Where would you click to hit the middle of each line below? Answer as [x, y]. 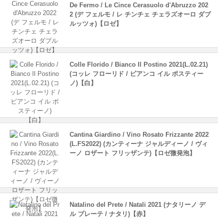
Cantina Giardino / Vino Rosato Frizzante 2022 [139, 134]
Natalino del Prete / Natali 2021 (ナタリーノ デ [137, 204]
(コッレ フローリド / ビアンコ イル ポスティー [136, 74]
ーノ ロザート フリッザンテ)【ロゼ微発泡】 [133, 153]
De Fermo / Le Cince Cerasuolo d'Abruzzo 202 [139, 5]
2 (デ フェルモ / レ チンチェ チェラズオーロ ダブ [140, 14]
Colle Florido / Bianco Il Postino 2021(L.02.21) [139, 65]
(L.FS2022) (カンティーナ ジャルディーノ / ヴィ [139, 144]
